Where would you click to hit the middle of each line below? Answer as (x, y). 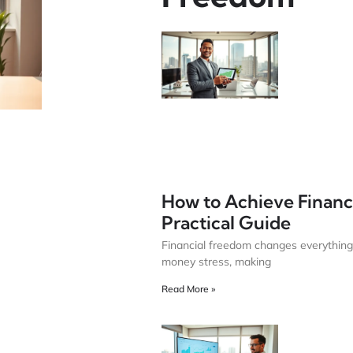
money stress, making (216, 262)
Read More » (188, 289)
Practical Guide (226, 223)
